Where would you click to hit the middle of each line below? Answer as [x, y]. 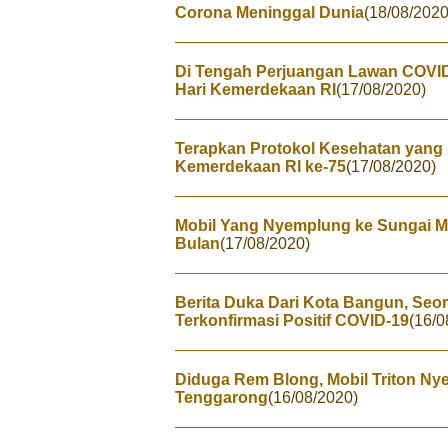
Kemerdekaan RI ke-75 [260, 166]
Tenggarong [221, 397]
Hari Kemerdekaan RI [255, 89]
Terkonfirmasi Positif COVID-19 [292, 320]
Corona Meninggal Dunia [269, 12]
